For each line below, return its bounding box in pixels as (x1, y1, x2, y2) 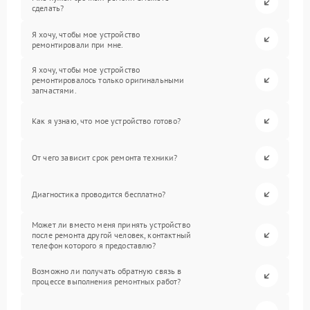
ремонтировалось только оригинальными (32, 75, 185, 86)
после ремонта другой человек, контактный (32, 230, 191, 241)
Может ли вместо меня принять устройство (32, 219, 190, 230)
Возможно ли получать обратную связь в (32, 265, 182, 276)
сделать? (32, 2, 64, 13)
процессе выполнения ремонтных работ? (32, 275, 181, 286)
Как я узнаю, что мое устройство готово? (32, 116, 181, 127)
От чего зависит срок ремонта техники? (32, 152, 178, 163)
